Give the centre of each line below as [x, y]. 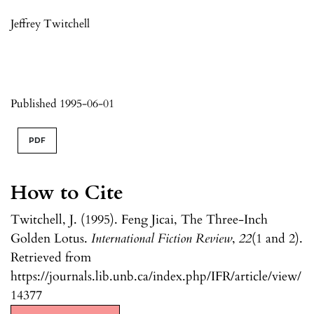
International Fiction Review [162, 238]
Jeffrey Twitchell [50, 23]
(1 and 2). [277, 238]
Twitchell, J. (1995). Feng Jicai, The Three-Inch [139, 219]
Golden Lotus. [51, 238]
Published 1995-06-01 [62, 103]
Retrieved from [51, 257]
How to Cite [67, 192]
